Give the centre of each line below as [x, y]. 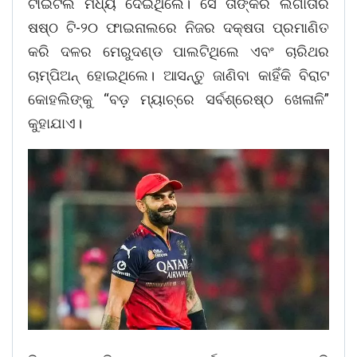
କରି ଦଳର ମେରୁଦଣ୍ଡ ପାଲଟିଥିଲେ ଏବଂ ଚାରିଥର [178, 52]
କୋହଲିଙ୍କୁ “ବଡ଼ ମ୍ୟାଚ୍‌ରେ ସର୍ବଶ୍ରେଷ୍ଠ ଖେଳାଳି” [178, 100]
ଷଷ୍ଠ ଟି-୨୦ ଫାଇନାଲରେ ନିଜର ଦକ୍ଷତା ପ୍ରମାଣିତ [178, 28]
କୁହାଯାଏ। [55, 124]
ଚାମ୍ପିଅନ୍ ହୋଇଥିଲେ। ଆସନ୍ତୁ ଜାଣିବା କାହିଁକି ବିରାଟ [178, 76]
